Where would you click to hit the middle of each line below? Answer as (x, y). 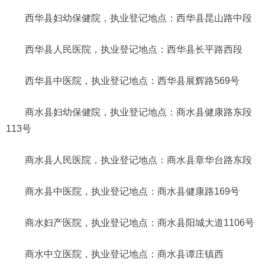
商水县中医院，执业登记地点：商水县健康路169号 (132, 191)
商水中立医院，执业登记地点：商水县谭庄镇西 (124, 254)
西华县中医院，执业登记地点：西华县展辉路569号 (132, 80)
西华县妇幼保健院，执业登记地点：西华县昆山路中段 (138, 18)
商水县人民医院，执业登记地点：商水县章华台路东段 (138, 160)
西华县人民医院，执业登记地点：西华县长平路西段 (134, 49)
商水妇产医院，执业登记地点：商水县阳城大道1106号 (140, 222)
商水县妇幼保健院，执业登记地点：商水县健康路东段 (138, 112)
